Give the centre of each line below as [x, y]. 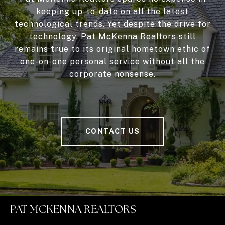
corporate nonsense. [113, 74]
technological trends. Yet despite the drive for [113, 24]
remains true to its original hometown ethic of [113, 49]
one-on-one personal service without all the [113, 62]
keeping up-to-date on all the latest [113, 12]
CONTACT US [113, 131]
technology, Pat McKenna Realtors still [113, 37]
